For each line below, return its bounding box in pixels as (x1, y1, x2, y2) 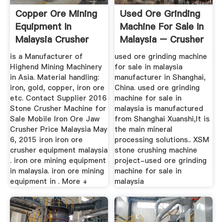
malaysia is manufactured (114, 104, 204, 114)
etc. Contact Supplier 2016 (9, 93, 107, 104)
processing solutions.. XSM (114, 135, 210, 145)
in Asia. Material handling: (9, 72, 99, 83)
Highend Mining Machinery (9, 62, 102, 72)
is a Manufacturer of (9, 52, 83, 62)
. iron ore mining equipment (9, 156, 106, 166)
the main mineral (114, 124, 173, 135)
